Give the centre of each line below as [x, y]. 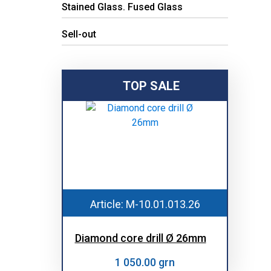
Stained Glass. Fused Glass [122, 7]
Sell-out [79, 34]
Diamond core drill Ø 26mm [140, 238]
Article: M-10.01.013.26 [145, 204]
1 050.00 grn [145, 263]
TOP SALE [151, 86]
